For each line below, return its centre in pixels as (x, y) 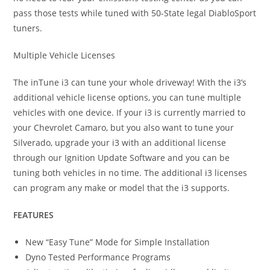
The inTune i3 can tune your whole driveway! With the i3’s (130, 82)
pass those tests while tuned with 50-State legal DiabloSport (135, 13)
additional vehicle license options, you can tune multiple (127, 97)
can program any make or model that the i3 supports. (122, 188)
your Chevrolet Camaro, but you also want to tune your (124, 127)
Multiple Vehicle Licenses (64, 55)
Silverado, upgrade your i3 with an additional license (120, 143)
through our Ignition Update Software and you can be (122, 158)
